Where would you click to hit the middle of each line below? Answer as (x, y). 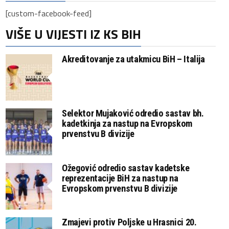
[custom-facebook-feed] (49, 14)
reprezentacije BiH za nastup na (120, 178)
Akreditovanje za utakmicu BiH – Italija (133, 59)
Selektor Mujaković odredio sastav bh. (133, 113)
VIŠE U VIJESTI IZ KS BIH (74, 35)
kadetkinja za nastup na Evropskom (127, 124)
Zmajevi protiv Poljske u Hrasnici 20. (129, 222)
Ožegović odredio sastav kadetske (126, 168)
